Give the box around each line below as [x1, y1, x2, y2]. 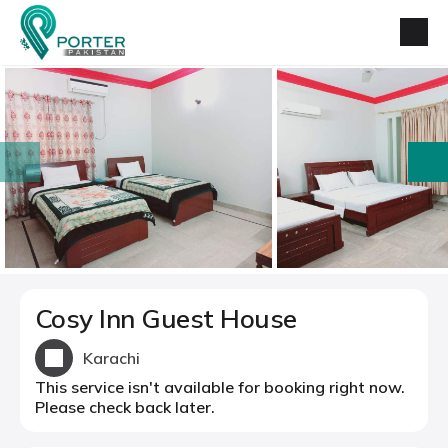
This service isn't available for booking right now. [35, 377, 405, 397]
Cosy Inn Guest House [35, 302, 297, 335]
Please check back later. [35, 397, 215, 417]
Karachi [83, 348, 140, 368]
